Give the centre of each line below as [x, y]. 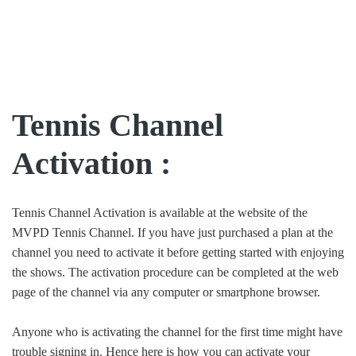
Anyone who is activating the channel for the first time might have [177, 332]
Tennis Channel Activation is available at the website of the [160, 213]
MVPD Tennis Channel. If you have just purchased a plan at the [172, 233]
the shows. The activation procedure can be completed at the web [175, 273]
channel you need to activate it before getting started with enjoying [178, 253]
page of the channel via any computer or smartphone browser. [166, 292]
